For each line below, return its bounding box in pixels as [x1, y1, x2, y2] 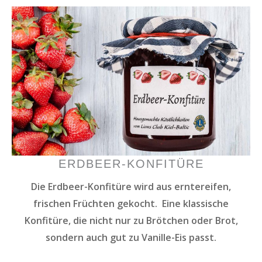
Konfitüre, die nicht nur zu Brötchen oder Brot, [24, 213, 238, 227]
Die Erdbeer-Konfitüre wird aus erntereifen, [31, 180, 231, 193]
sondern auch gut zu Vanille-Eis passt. [46, 230, 216, 244]
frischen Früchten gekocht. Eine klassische [33, 196, 229, 210]
